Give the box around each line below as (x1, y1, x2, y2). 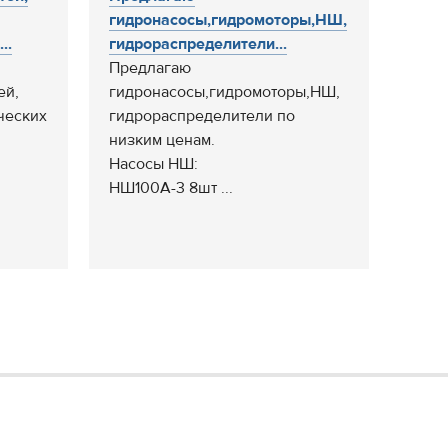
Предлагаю (109, 58, 191, 78)
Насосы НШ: (109, 154, 198, 174)
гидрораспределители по (109, 106, 295, 126)
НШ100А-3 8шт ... (109, 178, 233, 198)
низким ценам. (109, 130, 215, 150)
